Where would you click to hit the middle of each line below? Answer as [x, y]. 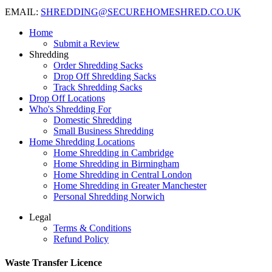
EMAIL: [23, 12]
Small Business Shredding [104, 131]
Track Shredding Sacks [98, 87]
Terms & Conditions [92, 228]
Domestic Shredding [93, 120]
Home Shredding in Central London [123, 174]
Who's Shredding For [70, 109]
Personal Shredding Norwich [109, 196]
